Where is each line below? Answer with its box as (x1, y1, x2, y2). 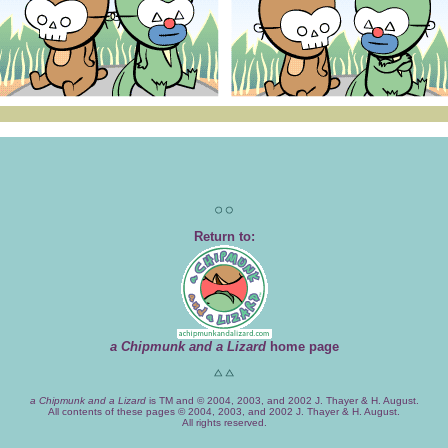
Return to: (193, 229, 255, 244)
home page (265, 339, 339, 354)
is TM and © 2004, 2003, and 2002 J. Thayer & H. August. (145, 395, 419, 406)
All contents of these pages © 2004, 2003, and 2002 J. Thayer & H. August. (48, 406, 400, 417)
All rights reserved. (181, 417, 267, 428)
